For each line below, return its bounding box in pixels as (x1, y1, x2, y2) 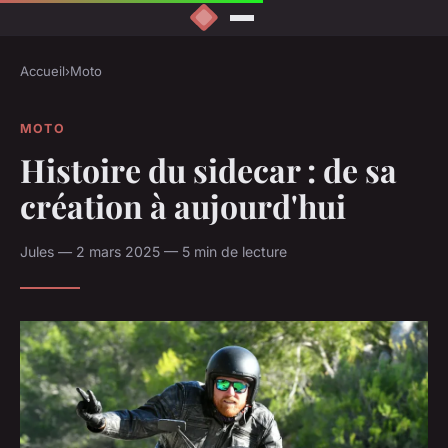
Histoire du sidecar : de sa (20, 147, 397, 191)
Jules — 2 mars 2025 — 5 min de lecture (20, 242, 287, 260)
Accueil (20, 63, 65, 80)
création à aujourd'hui (20, 183, 346, 227)
